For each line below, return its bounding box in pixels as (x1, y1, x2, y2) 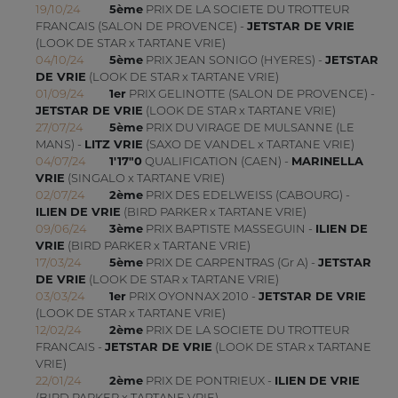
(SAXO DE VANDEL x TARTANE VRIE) (142, 137, 354, 152)
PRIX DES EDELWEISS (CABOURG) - (142, 187, 350, 203)
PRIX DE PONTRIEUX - (142, 373, 275, 388)
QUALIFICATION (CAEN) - (141, 154, 291, 169)
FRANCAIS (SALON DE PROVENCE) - (35, 19, 247, 34)
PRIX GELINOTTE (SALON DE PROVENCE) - (125, 86, 375, 101)
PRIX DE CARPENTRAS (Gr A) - (142, 255, 318, 270)
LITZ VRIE (84, 137, 143, 152)
